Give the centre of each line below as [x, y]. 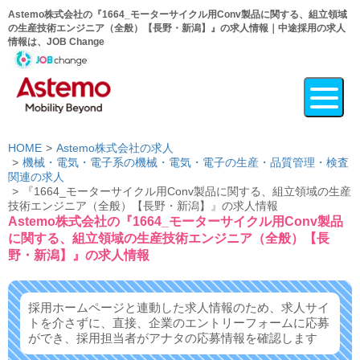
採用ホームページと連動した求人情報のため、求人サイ [179, 307]
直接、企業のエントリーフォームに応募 [221, 323]
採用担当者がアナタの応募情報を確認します [197, 338]
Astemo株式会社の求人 [115, 148]
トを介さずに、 [70, 323]
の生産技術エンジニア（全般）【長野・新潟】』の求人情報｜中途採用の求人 [177, 28]
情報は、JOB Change [56, 42]
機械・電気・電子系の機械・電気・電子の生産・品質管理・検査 [186, 162]
